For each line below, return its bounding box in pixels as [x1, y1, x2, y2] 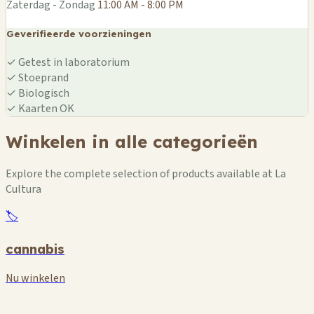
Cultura [6, 182, 41, 198]
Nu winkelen [6, 270, 65, 286]
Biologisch [16, 86, 69, 102]
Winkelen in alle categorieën [6, 131, 258, 153]
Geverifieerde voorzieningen [6, 28, 151, 40]
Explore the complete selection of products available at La [6, 166, 286, 182]
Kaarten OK [16, 101, 74, 117]
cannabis [6, 240, 64, 257]
